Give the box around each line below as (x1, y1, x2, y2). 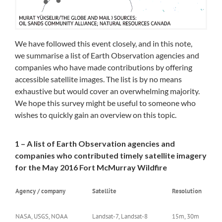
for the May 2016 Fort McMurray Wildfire (15, 163, 167, 172)
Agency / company (15, 187, 65, 196)
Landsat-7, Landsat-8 (92, 212, 148, 221)
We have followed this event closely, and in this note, (15, 39, 192, 49)
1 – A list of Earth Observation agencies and (15, 139, 175, 149)
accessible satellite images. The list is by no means (15, 74, 182, 84)
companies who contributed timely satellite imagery (15, 151, 207, 161)
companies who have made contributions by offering (15, 62, 192, 72)
